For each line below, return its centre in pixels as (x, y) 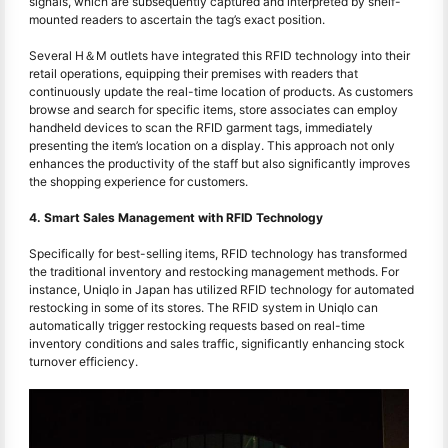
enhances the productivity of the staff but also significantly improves (219, 164)
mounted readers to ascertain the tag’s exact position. (177, 20)
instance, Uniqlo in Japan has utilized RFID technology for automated (221, 290)
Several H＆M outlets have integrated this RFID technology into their (219, 56)
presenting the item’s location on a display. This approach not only (212, 146)
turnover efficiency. (83, 362)
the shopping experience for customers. (138, 182)
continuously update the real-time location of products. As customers (221, 92)
